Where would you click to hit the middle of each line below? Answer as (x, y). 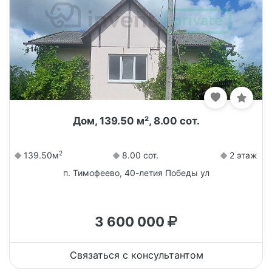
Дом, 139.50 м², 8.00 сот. (136, 121)
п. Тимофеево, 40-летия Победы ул (136, 173)
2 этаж (242, 155)
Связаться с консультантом (137, 255)
